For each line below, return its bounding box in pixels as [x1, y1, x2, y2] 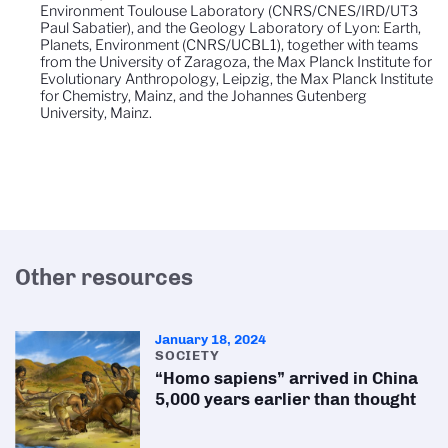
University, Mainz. [40, 103, 152, 122]
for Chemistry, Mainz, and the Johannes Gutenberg [40, 86, 367, 105]
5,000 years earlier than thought [155, 388, 417, 409]
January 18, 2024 [155, 330, 267, 347]
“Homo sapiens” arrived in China [155, 367, 419, 388]
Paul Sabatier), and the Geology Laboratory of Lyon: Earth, [40, 18, 421, 37]
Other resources [15, 263, 193, 291]
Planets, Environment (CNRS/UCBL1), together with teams [40, 35, 418, 54]
